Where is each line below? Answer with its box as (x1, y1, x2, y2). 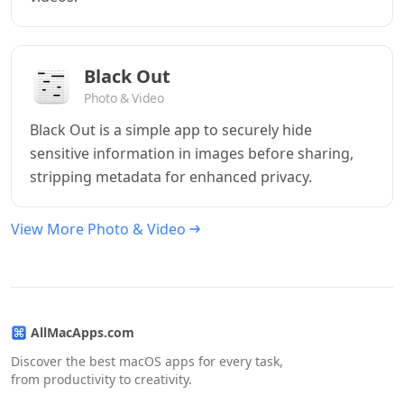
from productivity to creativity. (11, 371, 192, 388)
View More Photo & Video (11, 219, 186, 239)
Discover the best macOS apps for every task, (11, 353, 283, 370)
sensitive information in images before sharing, (30, 143, 353, 163)
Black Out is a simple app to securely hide (30, 120, 312, 140)
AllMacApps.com (31, 324, 134, 341)
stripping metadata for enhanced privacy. (30, 167, 312, 187)
